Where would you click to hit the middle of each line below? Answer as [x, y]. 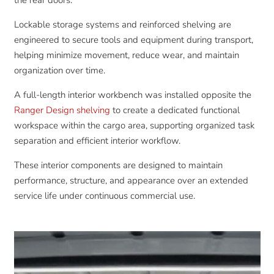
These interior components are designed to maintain [118, 165]
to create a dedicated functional [175, 110]
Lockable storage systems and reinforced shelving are [122, 25]
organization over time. [59, 71]
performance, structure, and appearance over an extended [131, 181]
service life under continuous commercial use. [104, 196]
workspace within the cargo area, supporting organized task [134, 126]
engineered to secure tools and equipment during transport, [133, 40]
